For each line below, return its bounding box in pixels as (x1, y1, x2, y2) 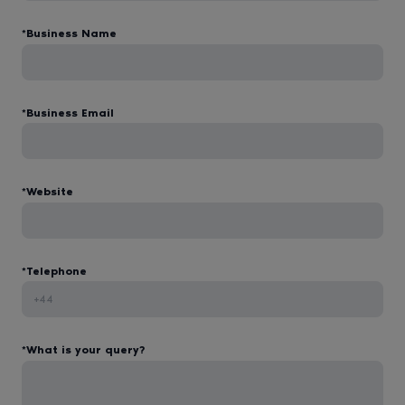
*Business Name (22, 27, 117, 40)
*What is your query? (22, 344, 146, 356)
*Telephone (22, 264, 87, 278)
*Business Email (22, 106, 114, 119)
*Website (22, 185, 73, 198)
